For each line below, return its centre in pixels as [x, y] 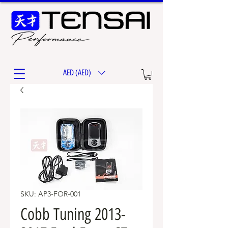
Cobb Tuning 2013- [73, 214]
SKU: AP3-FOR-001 [51, 194]
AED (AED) [77, 73]
